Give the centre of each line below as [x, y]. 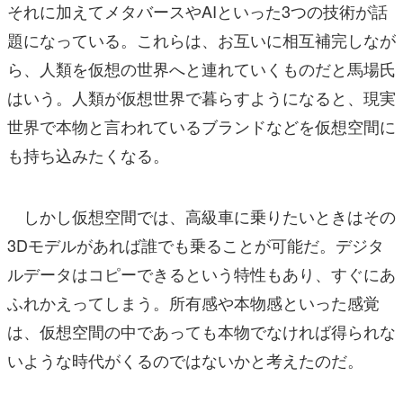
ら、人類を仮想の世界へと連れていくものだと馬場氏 [201, 69]
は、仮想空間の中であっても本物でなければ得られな [201, 331]
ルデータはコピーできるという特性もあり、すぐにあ [201, 274]
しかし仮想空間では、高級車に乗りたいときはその [201, 216]
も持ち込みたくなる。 [88, 155]
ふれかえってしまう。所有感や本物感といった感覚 [193, 303]
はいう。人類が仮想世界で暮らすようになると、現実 [201, 98]
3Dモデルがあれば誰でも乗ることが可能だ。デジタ [196, 245]
